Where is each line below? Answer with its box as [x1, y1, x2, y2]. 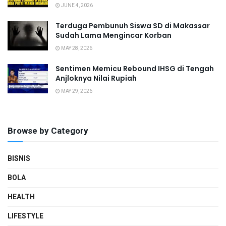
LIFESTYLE [8, 211, 43, 222]
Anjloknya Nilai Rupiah [55, 73, 137, 84]
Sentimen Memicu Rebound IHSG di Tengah [55, 64, 214, 74]
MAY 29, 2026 [60, 88, 92, 95]
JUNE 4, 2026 [60, 2, 93, 10]
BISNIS [8, 153, 30, 164]
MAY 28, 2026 [60, 45, 92, 52]
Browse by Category [8, 125, 88, 138]
